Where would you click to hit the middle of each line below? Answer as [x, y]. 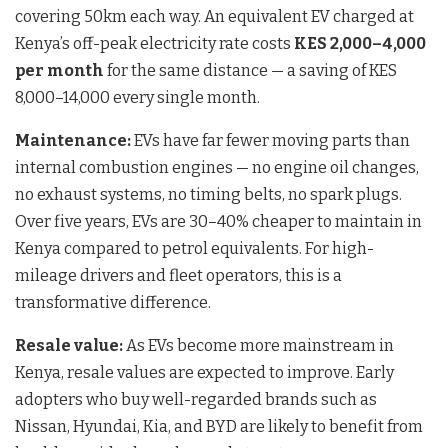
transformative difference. [113, 302]
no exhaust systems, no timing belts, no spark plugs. [208, 194]
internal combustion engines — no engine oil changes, [217, 167]
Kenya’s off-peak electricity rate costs [154, 43]
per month [59, 70]
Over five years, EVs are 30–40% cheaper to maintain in [218, 221]
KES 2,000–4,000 [360, 43]
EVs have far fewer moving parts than [270, 140]
